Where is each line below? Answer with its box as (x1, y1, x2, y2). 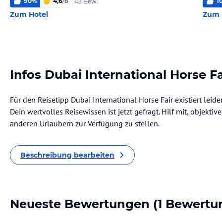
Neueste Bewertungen (10, 197, 150, 211)
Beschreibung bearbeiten (20, 151, 114, 160)
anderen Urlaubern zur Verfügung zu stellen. (10, 118, 160, 128)
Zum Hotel (10, 10, 48, 19)
